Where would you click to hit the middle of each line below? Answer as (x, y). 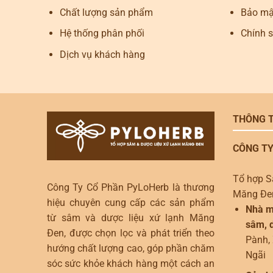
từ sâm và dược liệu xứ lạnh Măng (131, 218)
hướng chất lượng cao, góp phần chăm (131, 249)
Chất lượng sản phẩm (106, 12)
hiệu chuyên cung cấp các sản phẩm (131, 203)
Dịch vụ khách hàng (102, 54)
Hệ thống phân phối (102, 34)
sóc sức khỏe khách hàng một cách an (131, 264)
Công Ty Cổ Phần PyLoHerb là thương (131, 188)
